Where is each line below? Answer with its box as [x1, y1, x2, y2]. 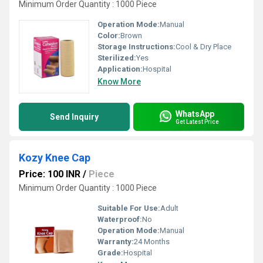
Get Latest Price [176, 118, 219, 125]
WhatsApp [176, 109, 214, 119]
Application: [97, 65, 143, 73]
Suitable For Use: [97, 204, 160, 213]
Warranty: [97, 237, 134, 246]
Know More [97, 77, 141, 86]
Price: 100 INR [19, 168, 80, 180]
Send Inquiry [50, 112, 99, 122]
